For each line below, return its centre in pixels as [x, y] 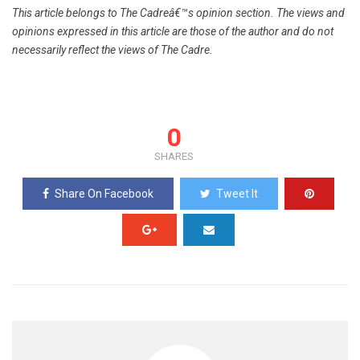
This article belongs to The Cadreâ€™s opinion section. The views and [178, 13]
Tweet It [237, 194]
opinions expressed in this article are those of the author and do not [173, 31]
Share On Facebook [104, 194]
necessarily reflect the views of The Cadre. [112, 50]
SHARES [174, 156]
